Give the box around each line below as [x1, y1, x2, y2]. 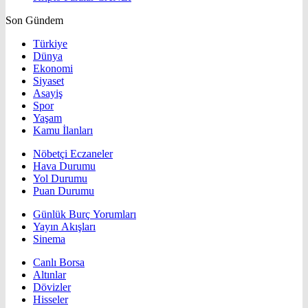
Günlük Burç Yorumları [33, 208, 136, 221]
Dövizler [33, 281, 71, 294]
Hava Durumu [33, 160, 96, 173]
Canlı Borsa [33, 256, 85, 269]
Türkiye [33, 38, 67, 50]
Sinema [33, 233, 65, 245]
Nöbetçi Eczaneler [33, 148, 113, 160]
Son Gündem [5, 14, 63, 27]
